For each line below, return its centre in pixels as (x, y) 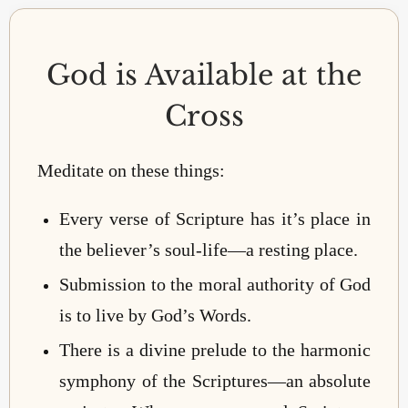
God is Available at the (204, 75)
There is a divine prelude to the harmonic (215, 349)
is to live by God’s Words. (156, 315)
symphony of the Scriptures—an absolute (215, 380)
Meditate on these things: (131, 171)
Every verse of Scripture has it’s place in (215, 218)
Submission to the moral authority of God (215, 284)
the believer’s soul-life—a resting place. (209, 249)
